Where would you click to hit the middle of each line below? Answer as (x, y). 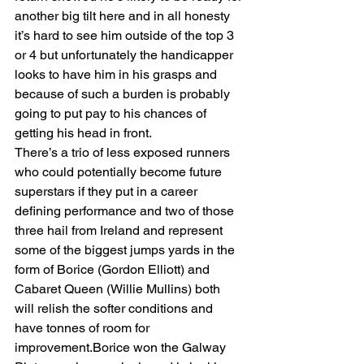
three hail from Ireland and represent (120, 230)
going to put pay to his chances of (112, 113)
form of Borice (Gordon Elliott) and (114, 269)
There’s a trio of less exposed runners (124, 152)
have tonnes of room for (84, 328)
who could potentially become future (120, 172)
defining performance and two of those (126, 211)
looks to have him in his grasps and (117, 74)
